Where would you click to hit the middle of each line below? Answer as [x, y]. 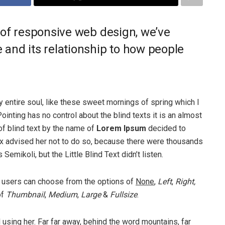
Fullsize [124, 194]
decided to [166, 128]
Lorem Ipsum [120, 128]
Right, [185, 181]
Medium [63, 194]
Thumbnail [25, 194]
